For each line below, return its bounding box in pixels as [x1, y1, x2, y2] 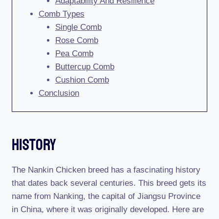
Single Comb [55, 22, 102, 32]
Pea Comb [55, 49, 93, 58]
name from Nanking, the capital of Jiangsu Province [12, 192, 200, 201]
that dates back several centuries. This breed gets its [12, 178, 206, 188]
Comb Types [38, 9, 85, 19]
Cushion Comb [55, 75, 109, 85]
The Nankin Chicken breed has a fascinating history [12, 165, 200, 175]
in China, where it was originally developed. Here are [12, 205, 204, 214]
